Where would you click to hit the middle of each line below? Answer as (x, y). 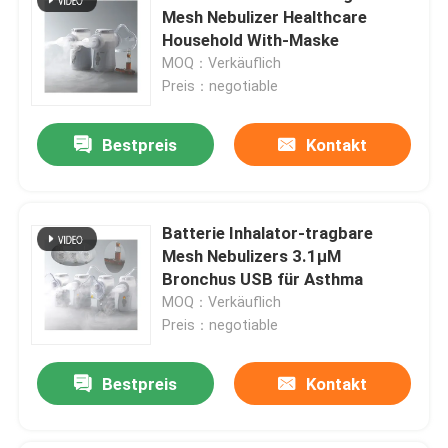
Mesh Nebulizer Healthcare (265, 16)
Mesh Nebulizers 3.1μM (252, 255)
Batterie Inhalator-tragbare (268, 232)
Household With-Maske (251, 39)
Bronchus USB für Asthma (263, 278)
